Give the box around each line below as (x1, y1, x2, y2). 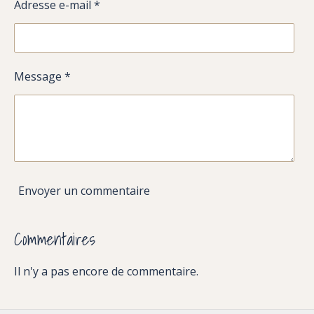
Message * (14, 69, 71, 85)
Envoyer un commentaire (18, 182, 150, 198)
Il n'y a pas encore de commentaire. (14, 264, 198, 280)
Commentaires (14, 226, 95, 253)
